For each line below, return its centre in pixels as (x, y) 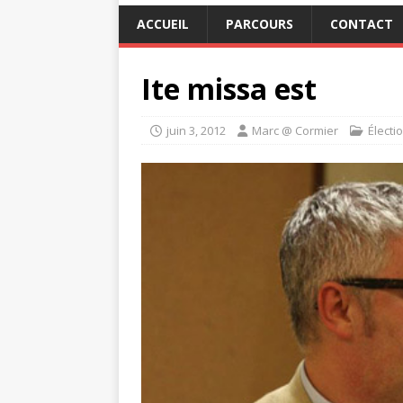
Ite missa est (229, 88)
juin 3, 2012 (196, 130)
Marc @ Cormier (295, 130)
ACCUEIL (163, 23)
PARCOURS (260, 23)
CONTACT (362, 23)
